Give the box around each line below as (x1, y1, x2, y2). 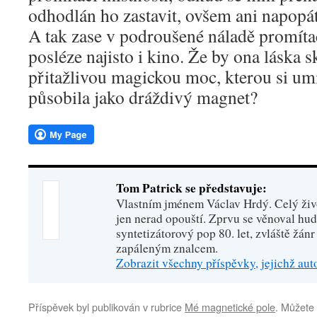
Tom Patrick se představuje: (116, 179, 267, 197)
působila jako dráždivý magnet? (28, 85, 258, 109)
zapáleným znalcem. (116, 240, 218, 256)
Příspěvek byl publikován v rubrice (28, 299, 185, 314)
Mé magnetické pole (185, 299, 275, 314)
